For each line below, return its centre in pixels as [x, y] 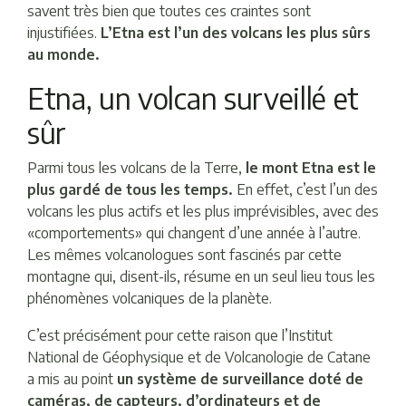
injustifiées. [64, 33]
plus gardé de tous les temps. [130, 190]
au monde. [63, 55]
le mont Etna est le [311, 168]
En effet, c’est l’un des [305, 190]
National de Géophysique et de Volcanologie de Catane [199, 357]
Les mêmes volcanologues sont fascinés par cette [184, 255]
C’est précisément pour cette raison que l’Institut [180, 335]
